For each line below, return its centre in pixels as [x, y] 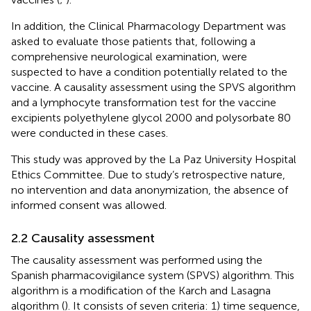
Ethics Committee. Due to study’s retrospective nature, [148, 174]
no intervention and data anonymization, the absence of [150, 190]
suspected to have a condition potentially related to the [149, 72]
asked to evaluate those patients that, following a [133, 41]
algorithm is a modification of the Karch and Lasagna [141, 290]
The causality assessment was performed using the [137, 260]
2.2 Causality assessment [83, 238]
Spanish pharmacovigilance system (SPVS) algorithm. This [153, 275]
